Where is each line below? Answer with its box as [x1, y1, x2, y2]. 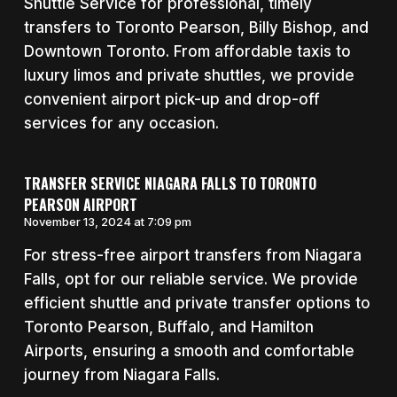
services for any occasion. [23, 113, 219, 132]
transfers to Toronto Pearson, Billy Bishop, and [23, 18, 369, 36]
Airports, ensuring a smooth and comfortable [23, 342, 354, 361]
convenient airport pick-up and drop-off [23, 90, 320, 108]
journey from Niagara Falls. [23, 366, 220, 385]
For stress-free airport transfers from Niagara [23, 246, 362, 265]
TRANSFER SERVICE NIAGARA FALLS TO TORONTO [23, 173, 316, 195]
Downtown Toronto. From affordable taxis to [23, 42, 351, 60]
